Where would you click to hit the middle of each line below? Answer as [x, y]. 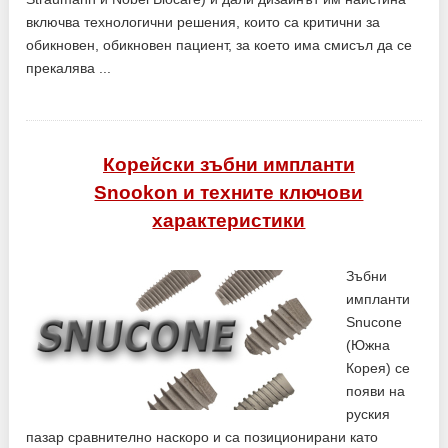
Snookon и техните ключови [229, 192]
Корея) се [378, 367]
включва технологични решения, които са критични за [203, 21]
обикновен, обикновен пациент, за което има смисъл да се [219, 44]
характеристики [229, 220]
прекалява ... [69, 67]
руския [368, 413]
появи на [376, 390]
